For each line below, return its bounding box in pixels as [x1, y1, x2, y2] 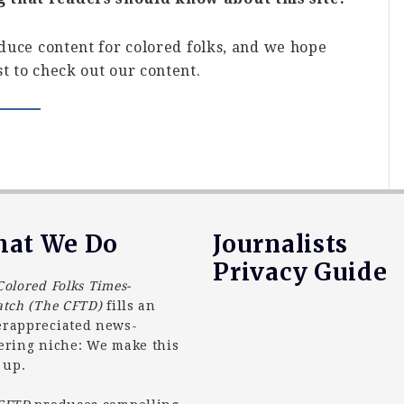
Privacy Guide [213, 257, 388, 287]
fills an [106, 298, 156, 313]
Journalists [213, 229, 349, 259]
